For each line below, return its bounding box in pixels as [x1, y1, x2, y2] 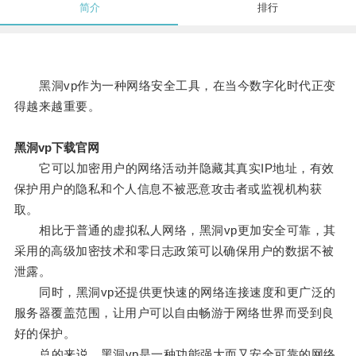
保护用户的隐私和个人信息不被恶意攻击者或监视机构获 [14, 182, 323, 196]
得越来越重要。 [14, 99, 101, 114]
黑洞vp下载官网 [14, 141, 99, 155]
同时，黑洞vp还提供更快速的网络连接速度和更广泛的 [14, 285, 336, 300]
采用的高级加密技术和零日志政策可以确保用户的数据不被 [14, 244, 335, 258]
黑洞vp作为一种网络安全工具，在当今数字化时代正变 [14, 79, 336, 93]
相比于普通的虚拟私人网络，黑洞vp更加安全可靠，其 [14, 223, 336, 238]
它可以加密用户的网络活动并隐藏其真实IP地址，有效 [14, 161, 335, 176]
